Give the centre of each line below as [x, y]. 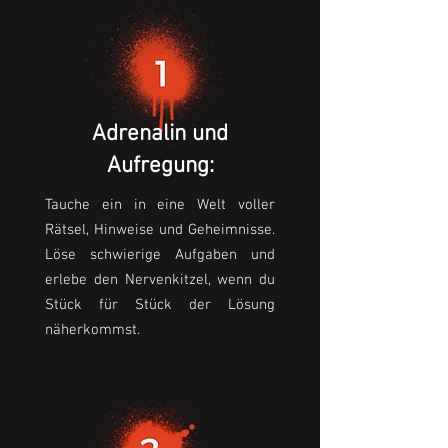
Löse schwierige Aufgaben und [160, 255]
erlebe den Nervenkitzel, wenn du [160, 280]
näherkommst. [92, 330]
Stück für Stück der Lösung [160, 305]
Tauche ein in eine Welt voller [160, 205]
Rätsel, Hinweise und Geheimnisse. [160, 230]
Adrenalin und [160, 134]
